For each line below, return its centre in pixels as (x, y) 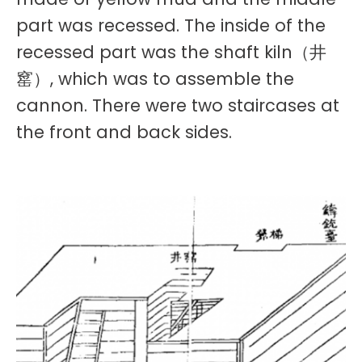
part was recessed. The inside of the (171, 26)
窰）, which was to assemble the (155, 79)
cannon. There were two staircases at (178, 106)
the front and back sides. (124, 133)
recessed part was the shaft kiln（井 (171, 53)
